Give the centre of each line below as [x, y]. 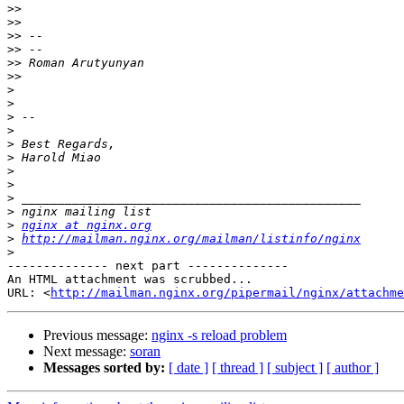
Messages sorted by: [104, 368]
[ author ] [353, 368]
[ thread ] [238, 368]
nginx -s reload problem [219, 335]
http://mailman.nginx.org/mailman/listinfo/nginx [191, 239]
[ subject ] [295, 368]
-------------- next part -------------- [148, 266]
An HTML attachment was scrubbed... [130, 280]
